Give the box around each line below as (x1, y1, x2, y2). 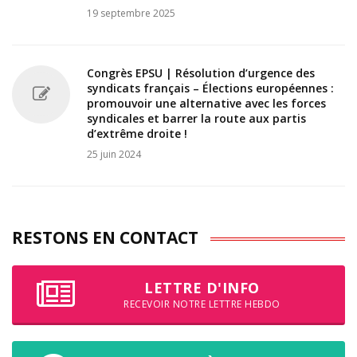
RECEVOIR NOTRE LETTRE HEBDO (124, 296, 280, 311)
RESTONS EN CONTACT (12, 226, 198, 249)
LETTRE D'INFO (144, 277, 260, 297)
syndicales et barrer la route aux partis (87, 110, 306, 126)
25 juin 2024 (87, 147, 141, 161)
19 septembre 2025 (87, 6, 175, 20)
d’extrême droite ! (87, 125, 187, 141)
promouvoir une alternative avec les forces (87, 95, 326, 111)
